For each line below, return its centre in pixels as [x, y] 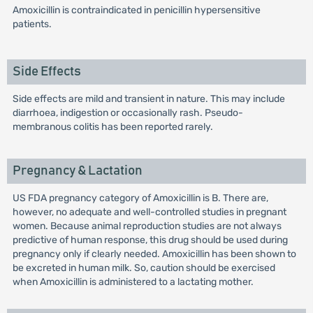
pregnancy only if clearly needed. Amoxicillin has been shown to [154, 254]
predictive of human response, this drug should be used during [150, 240]
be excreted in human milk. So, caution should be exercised [144, 268]
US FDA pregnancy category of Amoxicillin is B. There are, [140, 198]
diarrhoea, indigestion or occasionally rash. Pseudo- [128, 113]
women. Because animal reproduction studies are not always [147, 226]
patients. [32, 24]
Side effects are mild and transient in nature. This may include [148, 99]
